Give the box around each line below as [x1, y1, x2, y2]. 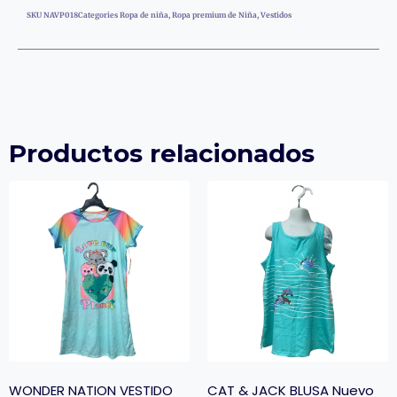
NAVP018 [43, 11, 78, 20]
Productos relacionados [9, 138, 315, 169]
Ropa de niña [120, 11, 168, 20]
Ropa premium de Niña [172, 11, 257, 20]
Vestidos [261, 11, 292, 20]
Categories [78, 11, 118, 20]
